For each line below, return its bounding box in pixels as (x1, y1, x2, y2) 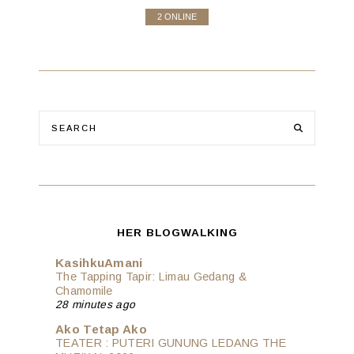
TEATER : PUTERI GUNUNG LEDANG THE (55, 337, 286, 350)
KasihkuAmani (55, 255, 143, 269)
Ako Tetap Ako (55, 322, 147, 337)
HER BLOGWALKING (116, 226, 238, 239)
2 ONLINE (157, 11, 197, 21)
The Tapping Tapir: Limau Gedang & (55, 269, 247, 283)
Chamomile (55, 284, 113, 297)
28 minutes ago (55, 298, 136, 311)
